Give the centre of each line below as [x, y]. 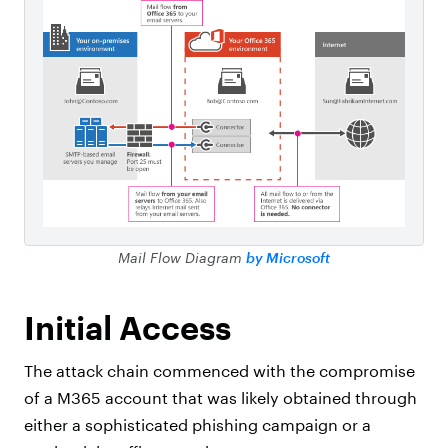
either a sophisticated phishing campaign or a [197, 425]
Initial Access [132, 328]
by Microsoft [288, 258]
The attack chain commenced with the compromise [219, 371]
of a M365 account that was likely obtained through [220, 398]
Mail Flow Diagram [182, 258]
